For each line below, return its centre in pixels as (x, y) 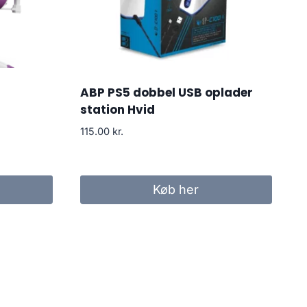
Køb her (176, 189)
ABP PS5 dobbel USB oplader (166, 93)
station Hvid (117, 110)
